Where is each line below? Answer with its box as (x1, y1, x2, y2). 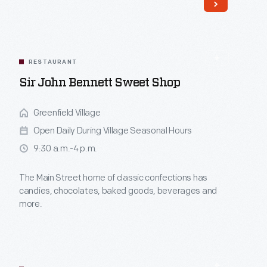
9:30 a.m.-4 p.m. (33, 143, 98, 154)
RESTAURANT (29, 59, 77, 66)
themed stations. (19, 4, 87, 15)
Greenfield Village (33, 107, 101, 119)
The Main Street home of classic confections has (19, 172, 207, 184)
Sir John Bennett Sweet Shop (19, 77, 180, 89)
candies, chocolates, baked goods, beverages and (19, 185, 217, 197)
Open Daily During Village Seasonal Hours (33, 125, 192, 136)
